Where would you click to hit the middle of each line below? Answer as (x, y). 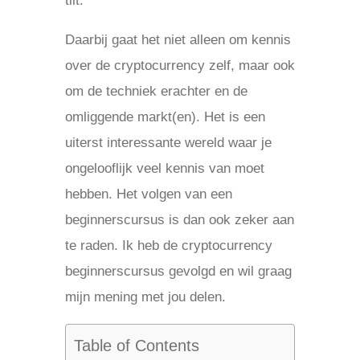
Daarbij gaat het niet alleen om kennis (178, 40)
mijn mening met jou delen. (145, 297)
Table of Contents (136, 346)
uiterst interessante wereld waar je (168, 143)
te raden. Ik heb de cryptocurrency (168, 245)
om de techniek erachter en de (156, 91)
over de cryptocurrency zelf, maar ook (180, 65)
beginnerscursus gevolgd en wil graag (178, 271)
